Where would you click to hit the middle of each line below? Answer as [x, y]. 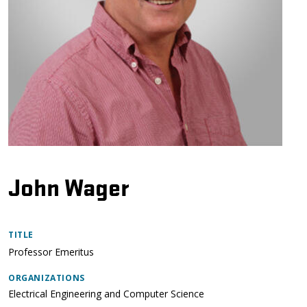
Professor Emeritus [51, 252]
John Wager [69, 186]
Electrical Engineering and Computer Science [106, 294]
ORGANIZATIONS [47, 278]
